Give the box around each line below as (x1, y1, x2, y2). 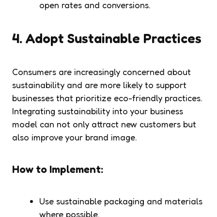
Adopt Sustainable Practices (25, 30, 201, 46)
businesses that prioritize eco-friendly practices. (12, 92, 202, 103)
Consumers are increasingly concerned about (12, 66, 191, 77)
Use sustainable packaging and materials (39, 195, 202, 206)
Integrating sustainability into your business (12, 105, 183, 116)
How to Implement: (12, 162, 103, 175)
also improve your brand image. (12, 131, 137, 142)
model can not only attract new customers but (12, 118, 196, 129)
